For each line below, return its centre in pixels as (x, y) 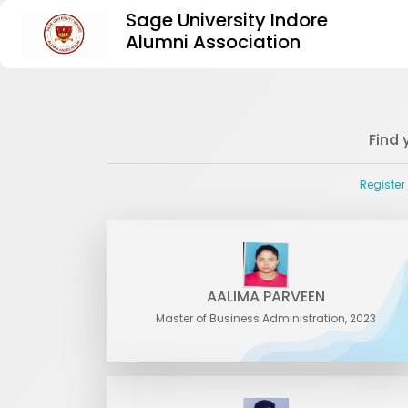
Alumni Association (213, 41)
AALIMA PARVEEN (266, 296)
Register (382, 184)
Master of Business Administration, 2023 (266, 318)
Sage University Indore (226, 20)
